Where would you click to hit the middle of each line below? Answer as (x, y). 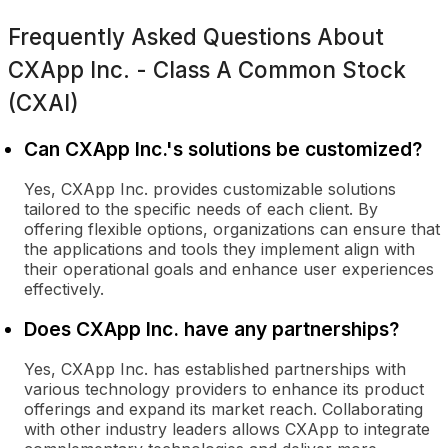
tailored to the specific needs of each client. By (201, 209)
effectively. (64, 289)
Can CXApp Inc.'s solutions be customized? (223, 149)
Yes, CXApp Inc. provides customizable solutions (210, 189)
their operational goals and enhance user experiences (229, 269)
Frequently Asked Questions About (196, 36)
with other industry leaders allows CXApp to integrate (227, 429)
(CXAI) (43, 102)
